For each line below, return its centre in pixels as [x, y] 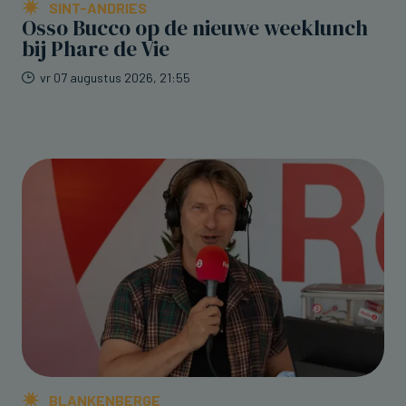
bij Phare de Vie [96, 49]
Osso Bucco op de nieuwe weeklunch [195, 29]
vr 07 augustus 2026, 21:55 [115, 78]
